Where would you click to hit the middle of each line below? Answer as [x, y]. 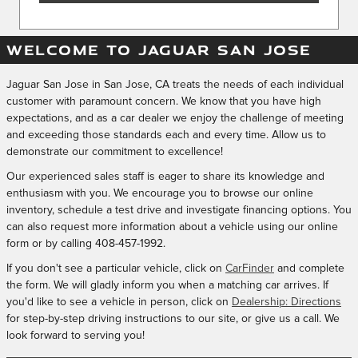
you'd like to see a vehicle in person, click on [119, 302]
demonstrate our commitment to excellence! [115, 151]
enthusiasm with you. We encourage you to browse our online [160, 193]
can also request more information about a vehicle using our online [172, 227]
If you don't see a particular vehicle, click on [116, 268]
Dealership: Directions [286, 302]
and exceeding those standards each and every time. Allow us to [166, 135]
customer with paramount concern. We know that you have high [164, 101]
